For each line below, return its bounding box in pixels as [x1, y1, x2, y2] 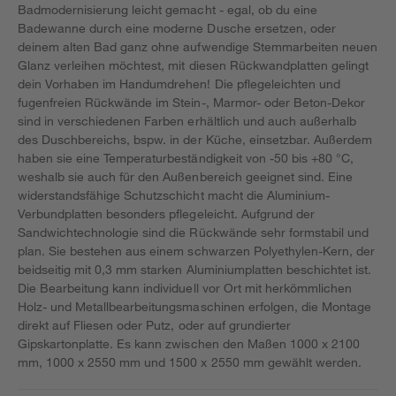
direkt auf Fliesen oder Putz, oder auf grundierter [18, 317, 291, 332]
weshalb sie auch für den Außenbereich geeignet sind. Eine [18, 169, 353, 184]
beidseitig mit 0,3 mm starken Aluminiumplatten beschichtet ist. [18, 262, 372, 277]
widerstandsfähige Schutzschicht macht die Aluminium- [18, 187, 330, 202]
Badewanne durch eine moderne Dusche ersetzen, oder [18, 20, 336, 35]
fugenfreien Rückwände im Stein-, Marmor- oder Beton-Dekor [18, 95, 365, 110]
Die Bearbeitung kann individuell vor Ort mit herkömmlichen [18, 280, 352, 295]
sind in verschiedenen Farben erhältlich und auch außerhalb [18, 113, 356, 128]
